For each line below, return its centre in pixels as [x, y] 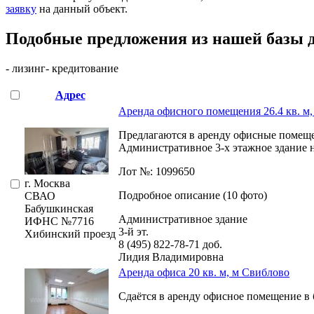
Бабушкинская [59, 208]
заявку [21, 8]
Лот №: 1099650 [157, 171]
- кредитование [82, 68]
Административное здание [183, 219]
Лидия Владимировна [171, 257]
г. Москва [47, 183]
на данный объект [81, 8]
